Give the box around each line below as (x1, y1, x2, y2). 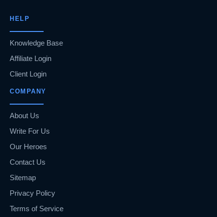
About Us (10, 111, 39, 120)
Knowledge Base (10, 39, 63, 47)
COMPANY (10, 88, 46, 95)
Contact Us (10, 158, 46, 166)
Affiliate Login (10, 54, 51, 62)
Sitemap (10, 173, 36, 182)
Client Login (10, 70, 46, 78)
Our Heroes (10, 142, 47, 151)
